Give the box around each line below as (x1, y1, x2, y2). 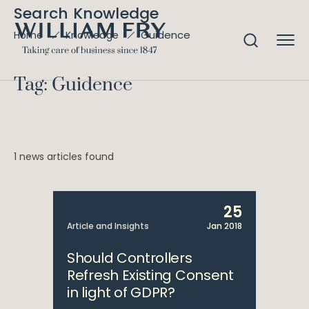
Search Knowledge (14, 3, 159, 24)
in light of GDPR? (67, 283, 175, 302)
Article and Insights (67, 220, 149, 232)
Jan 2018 (207, 220, 242, 232)
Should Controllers (67, 248, 192, 268)
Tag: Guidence (14, 73, 132, 97)
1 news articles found (14, 150, 114, 163)
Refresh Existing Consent (67, 266, 234, 285)
